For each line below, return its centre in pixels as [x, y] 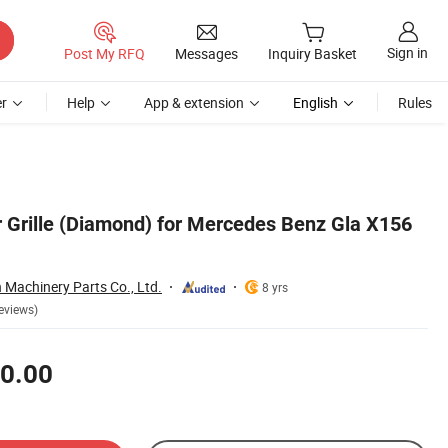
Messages [206, 53]
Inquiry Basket [312, 54]
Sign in [407, 53]
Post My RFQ [104, 53]
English [315, 102]
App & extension [194, 102]
